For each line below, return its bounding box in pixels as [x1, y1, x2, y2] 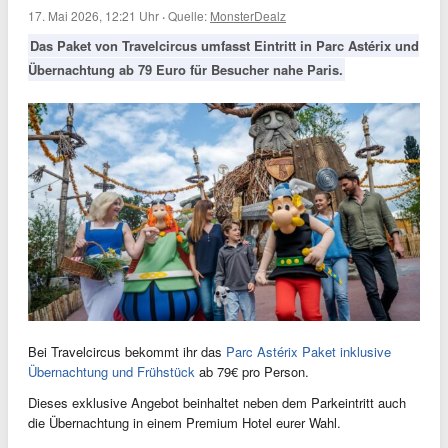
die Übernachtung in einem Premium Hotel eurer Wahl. [28, 413, 341, 433]
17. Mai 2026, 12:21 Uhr [28, 7, 159, 24]
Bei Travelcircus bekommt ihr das [28, 342, 226, 362]
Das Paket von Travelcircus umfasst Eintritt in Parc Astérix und [30, 36, 419, 55]
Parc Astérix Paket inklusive [226, 342, 391, 362]
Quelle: [168, 7, 210, 24]
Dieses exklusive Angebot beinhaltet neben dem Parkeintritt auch [28, 393, 406, 413]
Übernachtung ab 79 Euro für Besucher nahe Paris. [28, 60, 343, 79]
